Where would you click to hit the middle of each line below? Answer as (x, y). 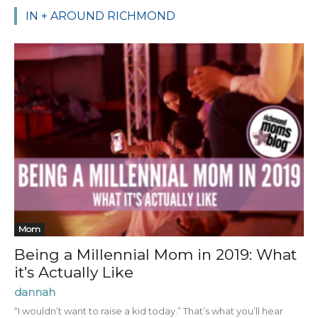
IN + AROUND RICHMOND (100, 16)
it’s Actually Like (74, 272)
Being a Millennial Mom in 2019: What (155, 254)
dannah (35, 292)
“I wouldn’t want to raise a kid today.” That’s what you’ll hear (149, 311)
